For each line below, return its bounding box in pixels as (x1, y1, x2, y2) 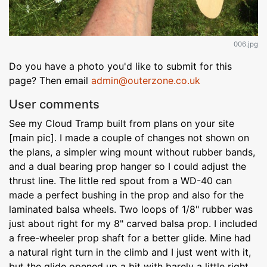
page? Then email (9, 74, 91, 86)
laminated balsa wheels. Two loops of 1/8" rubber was (9, 203, 253, 215)
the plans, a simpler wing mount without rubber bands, (9, 145, 255, 158)
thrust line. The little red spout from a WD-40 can (9, 174, 232, 187)
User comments (9, 97, 100, 111)
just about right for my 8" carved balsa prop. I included (9, 217, 257, 229)
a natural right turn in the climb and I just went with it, (9, 246, 251, 258)
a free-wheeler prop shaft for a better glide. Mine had (9, 231, 251, 244)
